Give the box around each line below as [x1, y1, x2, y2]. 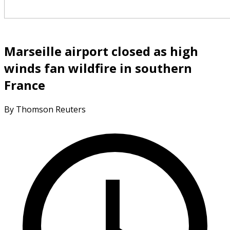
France [4, 76, 45, 93]
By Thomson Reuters [4, 103, 86, 115]
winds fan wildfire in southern [4, 59, 192, 76]
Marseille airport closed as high [4, 42, 198, 60]
